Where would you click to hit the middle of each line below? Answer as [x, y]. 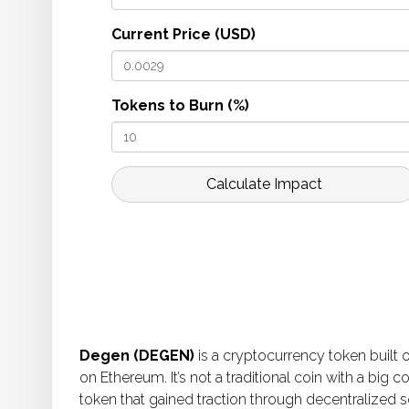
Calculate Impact [264, 184]
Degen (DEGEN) [137, 356]
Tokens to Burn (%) [180, 106]
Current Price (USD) [184, 35]
